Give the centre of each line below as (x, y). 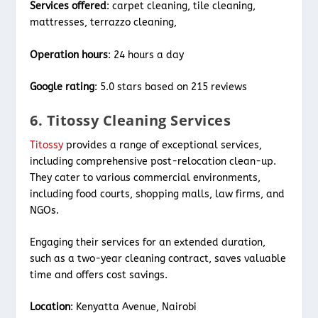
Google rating (62, 87)
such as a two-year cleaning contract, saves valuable (158, 258)
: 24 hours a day (146, 55)
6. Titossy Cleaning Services (131, 120)
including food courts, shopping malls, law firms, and (158, 194)
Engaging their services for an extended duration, (148, 242)
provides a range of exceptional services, (163, 145)
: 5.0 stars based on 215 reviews (171, 87)
